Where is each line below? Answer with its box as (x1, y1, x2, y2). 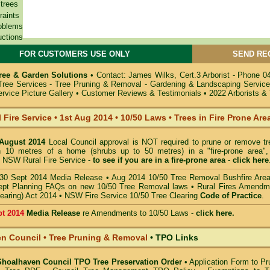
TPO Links (155, 233, 198, 242)
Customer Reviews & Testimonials (81, 89, 201, 98)
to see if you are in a (93, 155, 171, 165)
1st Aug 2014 (57, 113, 115, 122)
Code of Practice (200, 191, 262, 200)
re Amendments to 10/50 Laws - (83, 209, 196, 218)
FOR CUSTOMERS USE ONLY (19, 49, 130, 58)
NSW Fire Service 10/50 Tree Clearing (64, 191, 200, 200)
